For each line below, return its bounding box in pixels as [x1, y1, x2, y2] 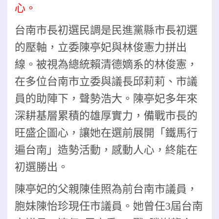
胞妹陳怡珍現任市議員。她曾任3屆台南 [15, 199, 203, 212]
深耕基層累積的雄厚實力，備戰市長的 [15, 109, 197, 122]
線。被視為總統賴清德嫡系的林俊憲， [15, 58, 197, 70]
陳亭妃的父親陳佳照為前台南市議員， [15, 182, 197, 195]
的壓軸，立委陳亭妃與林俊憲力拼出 [15, 41, 187, 53]
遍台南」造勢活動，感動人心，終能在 [15, 143, 197, 156]
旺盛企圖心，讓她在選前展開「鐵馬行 [15, 126, 197, 139]
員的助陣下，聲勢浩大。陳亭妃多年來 [15, 92, 197, 105]
